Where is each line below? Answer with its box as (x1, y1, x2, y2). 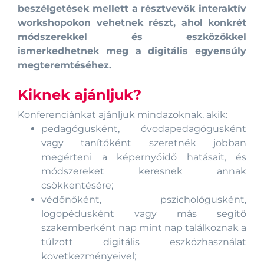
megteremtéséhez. (18, 59, 111, 71)
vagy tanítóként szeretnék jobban (41, 137, 246, 148)
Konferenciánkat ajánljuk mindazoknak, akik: (18, 108, 227, 120)
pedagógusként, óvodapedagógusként (41, 123, 246, 134)
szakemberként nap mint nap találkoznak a (41, 222, 246, 233)
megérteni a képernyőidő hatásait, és (41, 151, 246, 163)
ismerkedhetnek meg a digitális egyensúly (18, 45, 246, 57)
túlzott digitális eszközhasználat (41, 236, 246, 247)
